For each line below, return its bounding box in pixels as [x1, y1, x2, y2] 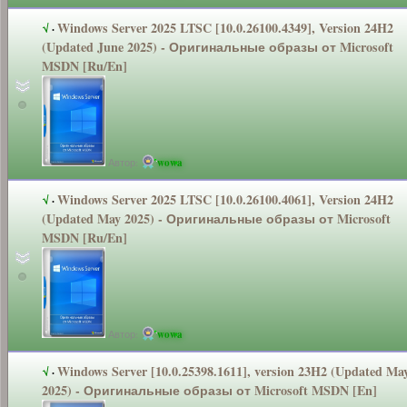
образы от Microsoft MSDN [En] [180, 380, 377, 400]
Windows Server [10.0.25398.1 [57, 361, 223, 381]
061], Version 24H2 [288, 189, 393, 209]
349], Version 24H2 [288, 17, 393, 37]
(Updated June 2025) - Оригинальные [42, 36, 265, 56]
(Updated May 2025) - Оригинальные [42, 208, 263, 228]
